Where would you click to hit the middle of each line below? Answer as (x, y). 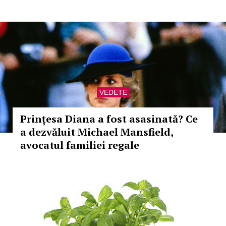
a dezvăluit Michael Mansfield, (97, 132)
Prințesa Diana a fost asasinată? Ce (109, 119)
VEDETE (113, 92)
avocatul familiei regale (80, 145)
